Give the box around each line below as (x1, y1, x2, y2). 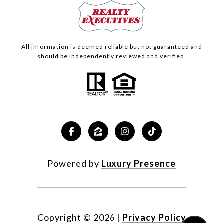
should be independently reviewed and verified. (37, 52, 186, 60)
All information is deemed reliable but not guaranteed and (21, 43, 202, 51)
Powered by (47, 158, 101, 169)
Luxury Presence (101, 158, 176, 169)
